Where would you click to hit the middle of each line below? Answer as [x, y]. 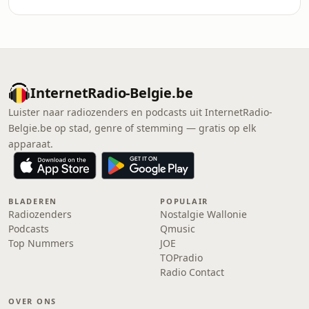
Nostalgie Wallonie [203, 214]
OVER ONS [33, 301]
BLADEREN [33, 201]
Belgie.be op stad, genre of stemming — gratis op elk [132, 128]
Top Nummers [41, 243]
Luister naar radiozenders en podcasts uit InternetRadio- [140, 112]
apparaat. [31, 144]
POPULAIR [185, 201]
